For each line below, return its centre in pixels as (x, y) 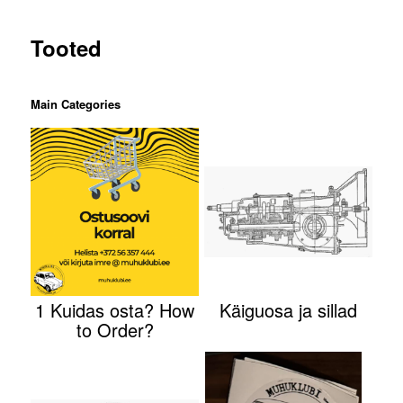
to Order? (115, 330)
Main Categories (76, 104)
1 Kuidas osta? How (115, 310)
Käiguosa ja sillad (288, 310)
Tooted (67, 48)
